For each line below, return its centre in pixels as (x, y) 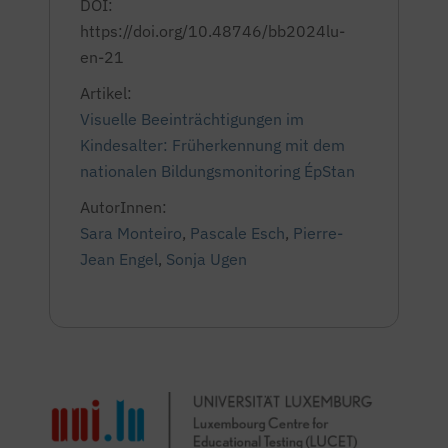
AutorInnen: (123, 207)
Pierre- (318, 233)
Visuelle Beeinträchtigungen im (192, 119)
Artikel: (106, 93)
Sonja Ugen (206, 259)
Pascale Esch (237, 233)
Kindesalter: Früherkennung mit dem (212, 145)
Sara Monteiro (131, 233)
